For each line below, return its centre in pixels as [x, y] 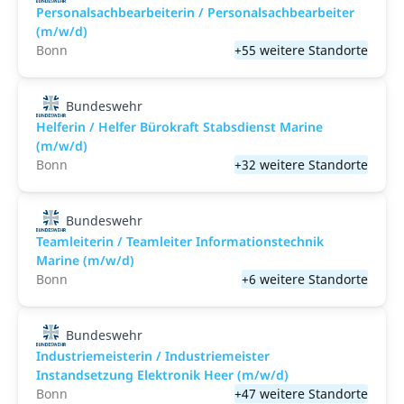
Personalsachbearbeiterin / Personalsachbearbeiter [195, 12]
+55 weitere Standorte [301, 50]
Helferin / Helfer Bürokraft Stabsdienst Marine [179, 127]
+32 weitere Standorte [301, 165]
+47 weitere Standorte [301, 394]
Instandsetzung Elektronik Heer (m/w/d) [162, 375]
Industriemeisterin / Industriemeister [153, 356]
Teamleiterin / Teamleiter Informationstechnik [180, 241]
